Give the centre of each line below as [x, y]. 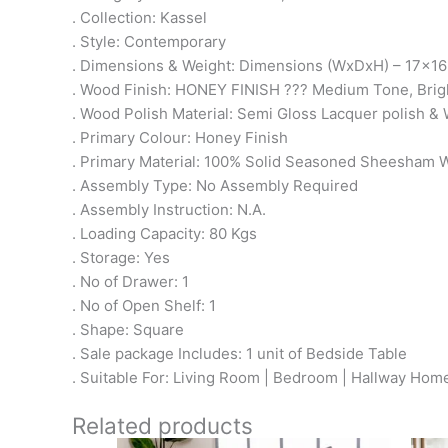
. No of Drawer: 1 [130, 281]
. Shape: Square [128, 329]
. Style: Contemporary [149, 41]
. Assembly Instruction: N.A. [169, 209]
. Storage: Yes [121, 257]
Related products [162, 425]
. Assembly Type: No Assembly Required [215, 185]
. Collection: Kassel [139, 17]
